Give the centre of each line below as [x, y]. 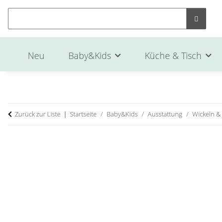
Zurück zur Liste [38, 114]
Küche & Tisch [173, 55]
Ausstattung [165, 114]
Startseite [83, 114]
